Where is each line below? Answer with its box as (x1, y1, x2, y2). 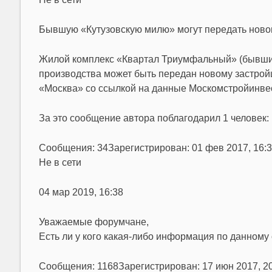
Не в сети (38, 157, 81, 168)
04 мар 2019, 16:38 (38, 187, 123, 197)
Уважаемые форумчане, (38, 217, 149, 227)
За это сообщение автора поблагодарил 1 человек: (38, 113, 269, 123)
